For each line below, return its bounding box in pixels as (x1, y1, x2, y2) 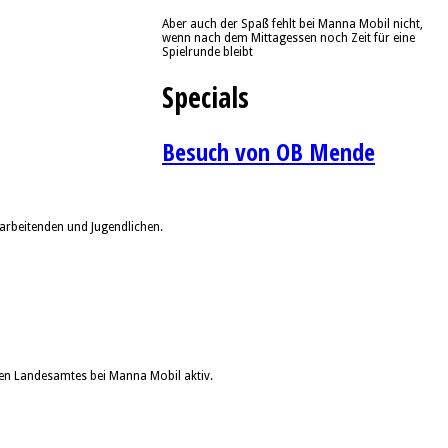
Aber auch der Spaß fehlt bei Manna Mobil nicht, (162, 17, 423, 32)
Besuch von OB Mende (162, 134, 375, 168)
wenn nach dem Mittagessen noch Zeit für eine (162, 31, 415, 46)
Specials (162, 77, 249, 116)
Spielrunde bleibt (162, 45, 253, 60)
